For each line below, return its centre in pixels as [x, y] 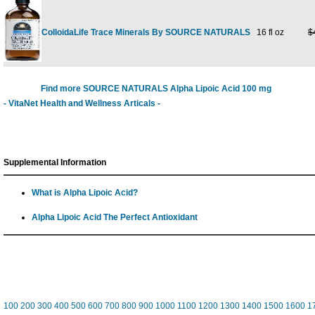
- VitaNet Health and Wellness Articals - [82, 103]
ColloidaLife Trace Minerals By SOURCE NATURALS [146, 32]
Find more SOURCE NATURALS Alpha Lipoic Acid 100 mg [156, 89]
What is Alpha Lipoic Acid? [85, 193]
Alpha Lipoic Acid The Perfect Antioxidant [115, 217]
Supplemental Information [55, 162]
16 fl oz [267, 32]
